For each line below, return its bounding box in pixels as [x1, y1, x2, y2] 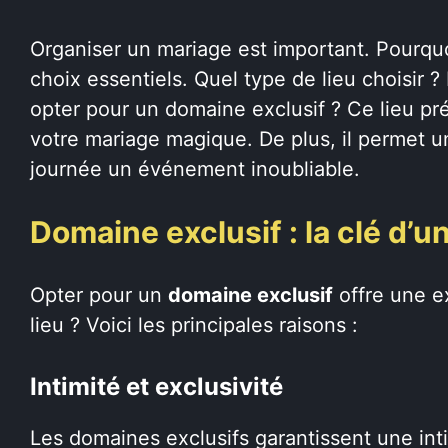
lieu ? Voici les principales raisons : [30, 312, 358, 337]
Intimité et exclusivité [30, 371, 283, 401]
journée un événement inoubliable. [30, 156, 360, 181]
